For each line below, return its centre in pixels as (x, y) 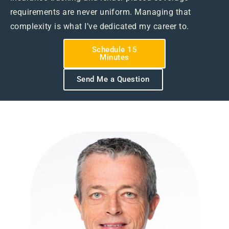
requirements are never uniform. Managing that (101, 12)
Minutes (114, 57)
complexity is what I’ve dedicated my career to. (100, 26)
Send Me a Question (113, 79)
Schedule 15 (114, 49)
